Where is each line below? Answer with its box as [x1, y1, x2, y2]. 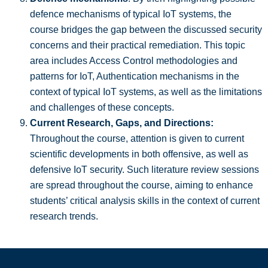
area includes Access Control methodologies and [30, 56, 237, 66]
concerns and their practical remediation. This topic [30, 40, 245, 51]
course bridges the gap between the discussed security [30, 25, 262, 35]
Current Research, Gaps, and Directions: [30, 118, 214, 129]
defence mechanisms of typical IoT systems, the [30, 9, 232, 20]
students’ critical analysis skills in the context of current [30, 196, 260, 206]
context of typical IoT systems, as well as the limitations [30, 87, 262, 98]
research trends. [30, 211, 98, 222]
